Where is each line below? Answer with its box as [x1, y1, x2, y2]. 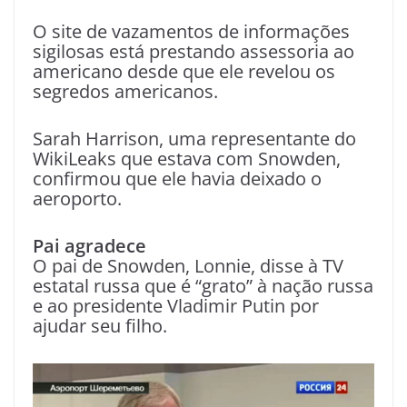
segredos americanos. [33, 78, 218, 104]
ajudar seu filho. [33, 313, 167, 338]
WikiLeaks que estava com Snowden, [33, 145, 341, 171]
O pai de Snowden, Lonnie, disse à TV [33, 253, 343, 278]
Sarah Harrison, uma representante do [33, 125, 356, 151]
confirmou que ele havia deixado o [33, 165, 322, 191]
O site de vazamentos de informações [33, 18, 350, 44]
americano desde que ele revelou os [33, 58, 335, 84]
